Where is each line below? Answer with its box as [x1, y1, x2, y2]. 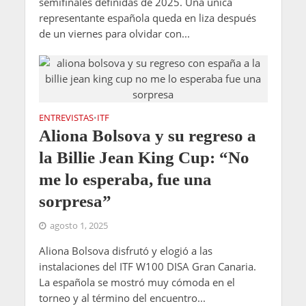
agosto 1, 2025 [49, 220, 108, 232]
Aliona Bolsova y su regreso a [38, 126, 256, 145]
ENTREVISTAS [38, 112, 94, 124]
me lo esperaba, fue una [38, 170, 212, 189]
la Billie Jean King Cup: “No [38, 148, 249, 167]
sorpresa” [38, 192, 111, 211]
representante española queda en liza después [38, 11, 256, 25]
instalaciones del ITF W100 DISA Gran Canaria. [38, 260, 256, 274]
